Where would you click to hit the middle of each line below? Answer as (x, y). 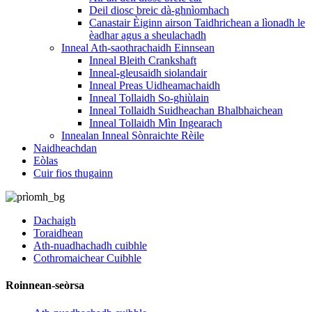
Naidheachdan (65, 148)
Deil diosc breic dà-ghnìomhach (159, 10)
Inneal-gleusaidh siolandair (148, 73)
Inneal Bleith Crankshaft (143, 60)
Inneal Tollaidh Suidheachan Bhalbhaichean (186, 110)
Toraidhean (58, 233)
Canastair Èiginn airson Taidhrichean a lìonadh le (197, 23)
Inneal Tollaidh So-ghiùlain (149, 98)
